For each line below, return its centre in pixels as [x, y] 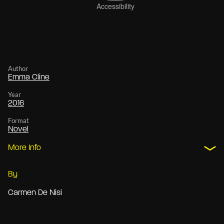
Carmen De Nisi [35, 193]
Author [18, 69]
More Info [24, 148]
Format [18, 121]
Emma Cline [29, 78]
